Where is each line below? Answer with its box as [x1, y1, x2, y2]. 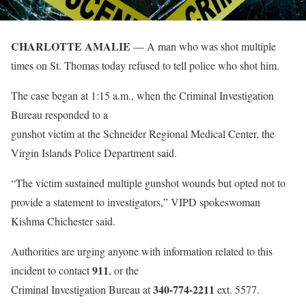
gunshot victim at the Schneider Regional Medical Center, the [11, 126, 275, 141]
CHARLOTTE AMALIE [11, 38, 130, 54]
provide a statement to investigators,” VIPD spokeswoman [11, 195, 260, 209]
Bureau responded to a [11, 107, 108, 122]
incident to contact [11, 263, 92, 277]
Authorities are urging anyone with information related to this [11, 244, 273, 258]
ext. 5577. [217, 282, 260, 296]
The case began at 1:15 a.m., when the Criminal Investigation [11, 88, 274, 102]
